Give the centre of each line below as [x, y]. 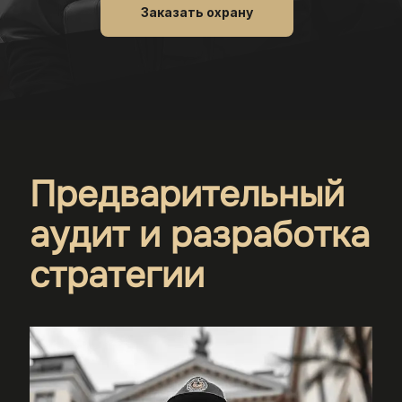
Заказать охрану [197, 12]
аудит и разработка [200, 235]
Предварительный [187, 194]
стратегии [117, 275]
